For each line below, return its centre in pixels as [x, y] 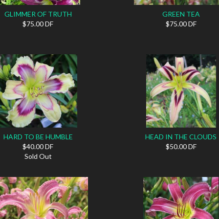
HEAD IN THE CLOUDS [181, 136]
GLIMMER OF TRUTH [38, 14]
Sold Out [38, 156]
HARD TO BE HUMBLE [38, 136]
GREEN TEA [181, 14]
